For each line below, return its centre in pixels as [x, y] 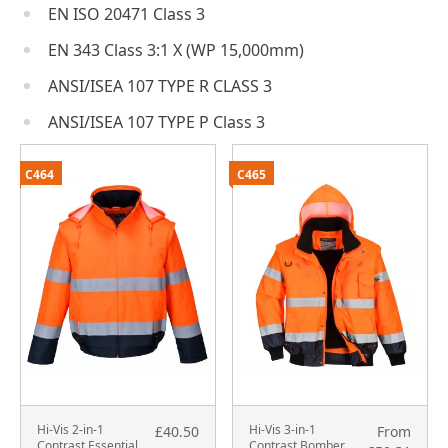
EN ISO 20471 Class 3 [126, 13]
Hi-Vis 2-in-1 [70, 430]
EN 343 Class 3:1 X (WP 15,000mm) [176, 49]
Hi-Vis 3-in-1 [282, 430]
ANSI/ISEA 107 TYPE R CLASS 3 [160, 85]
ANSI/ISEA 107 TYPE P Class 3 [156, 121]
